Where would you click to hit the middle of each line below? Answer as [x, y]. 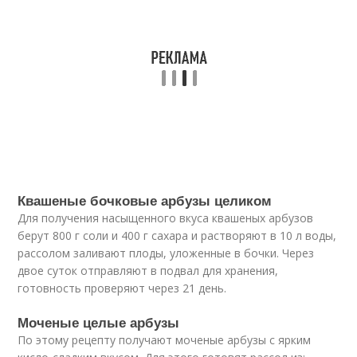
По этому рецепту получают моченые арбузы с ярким [165, 339]
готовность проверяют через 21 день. [122, 288]
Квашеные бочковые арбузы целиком [145, 200]
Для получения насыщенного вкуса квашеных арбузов [166, 218]
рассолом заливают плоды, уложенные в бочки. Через [166, 253]
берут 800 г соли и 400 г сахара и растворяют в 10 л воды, [177, 235]
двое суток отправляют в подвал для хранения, [148, 270]
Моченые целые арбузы [99, 322]
